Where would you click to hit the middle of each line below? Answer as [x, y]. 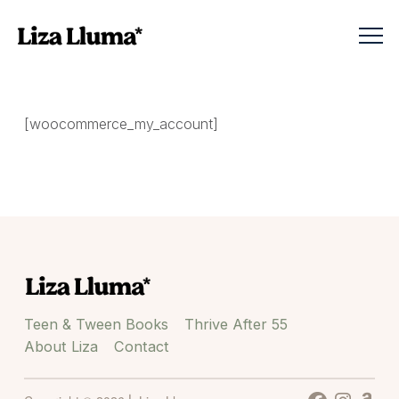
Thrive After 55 [236, 325]
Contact [141, 347]
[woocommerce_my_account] [121, 124]
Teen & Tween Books [96, 325]
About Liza [61, 347]
